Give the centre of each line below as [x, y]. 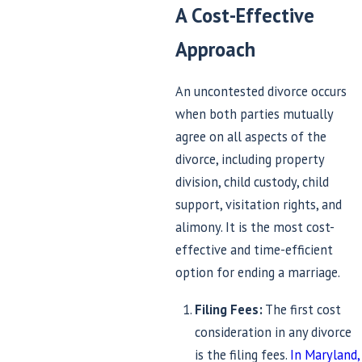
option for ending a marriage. [257, 272]
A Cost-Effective [244, 16]
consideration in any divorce [274, 332]
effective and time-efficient [254, 249]
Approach [215, 50]
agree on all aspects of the [250, 136]
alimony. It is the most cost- [255, 227]
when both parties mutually [254, 114]
